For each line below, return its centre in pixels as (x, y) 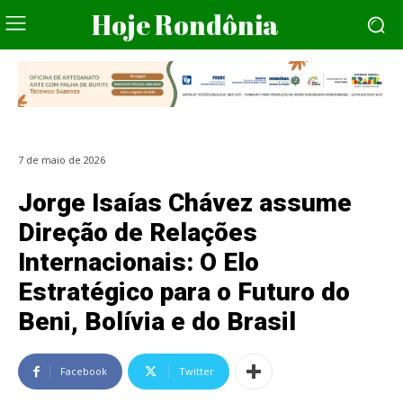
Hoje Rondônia (185, 24)
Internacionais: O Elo (139, 263)
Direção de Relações (138, 233)
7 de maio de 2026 (62, 160)
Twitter (197, 372)
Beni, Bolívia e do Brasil (157, 322)
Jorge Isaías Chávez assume (185, 203)
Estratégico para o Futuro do (184, 292)
